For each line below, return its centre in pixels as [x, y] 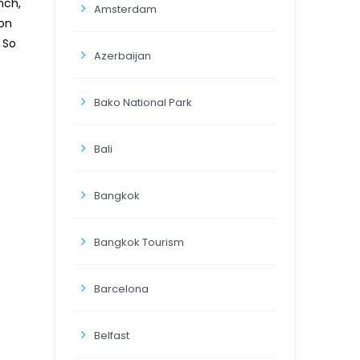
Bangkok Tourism [139, 242]
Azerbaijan [123, 56]
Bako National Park [143, 102]
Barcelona [121, 289]
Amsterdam [125, 9]
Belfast [112, 335]
